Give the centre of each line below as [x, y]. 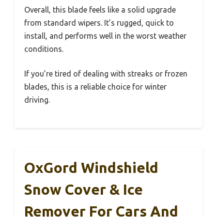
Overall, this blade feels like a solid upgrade [100, 10]
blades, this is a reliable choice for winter [95, 87]
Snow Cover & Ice [84, 190]
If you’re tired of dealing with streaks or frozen [106, 74]
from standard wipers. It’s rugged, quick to [99, 23]
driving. [37, 100]
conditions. [44, 49]
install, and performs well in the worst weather [105, 36]
